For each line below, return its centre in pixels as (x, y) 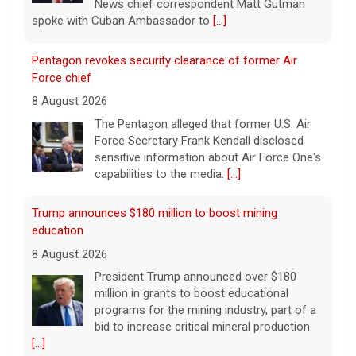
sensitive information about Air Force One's (208, 157)
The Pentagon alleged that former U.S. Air (203, 124)
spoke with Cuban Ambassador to (122, 21)
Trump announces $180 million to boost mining (155, 213)
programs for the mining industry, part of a (205, 310)
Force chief (62, 77)
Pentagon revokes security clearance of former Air (164, 60)
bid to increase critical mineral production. (203, 327)
